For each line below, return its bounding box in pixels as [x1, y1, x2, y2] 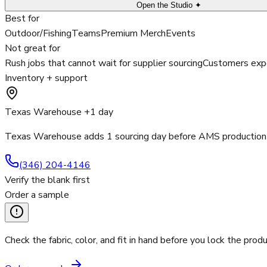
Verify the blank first [5, 173, 90, 187]
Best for [5, 12, 39, 26]
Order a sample [5, 188, 69, 202]
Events [166, 27, 195, 41]
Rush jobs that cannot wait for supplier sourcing [5, 57, 203, 70]
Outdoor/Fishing [5, 27, 72, 41]
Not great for [5, 42, 60, 55]
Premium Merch [101, 27, 166, 41]
